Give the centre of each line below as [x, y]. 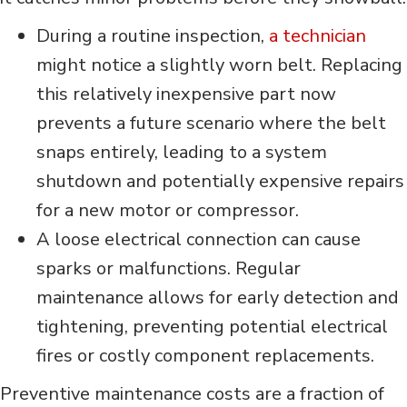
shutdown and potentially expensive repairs [220, 182]
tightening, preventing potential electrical [212, 327]
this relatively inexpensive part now [186, 94]
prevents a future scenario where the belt [211, 124]
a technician [318, 36]
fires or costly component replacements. [205, 356]
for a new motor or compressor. [168, 211]
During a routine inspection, [153, 36]
